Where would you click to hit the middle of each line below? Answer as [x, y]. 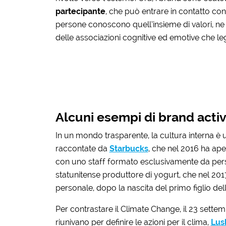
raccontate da [82, 148]
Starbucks [129, 148]
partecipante [80, 11]
